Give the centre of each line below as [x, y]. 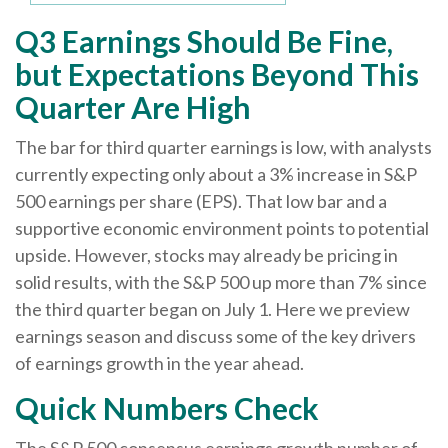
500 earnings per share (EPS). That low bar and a [201, 201]
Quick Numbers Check [167, 408]
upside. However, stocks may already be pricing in [206, 255]
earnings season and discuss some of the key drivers [215, 336]
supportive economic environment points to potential [222, 228]
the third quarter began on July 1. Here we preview [212, 309]
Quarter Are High [133, 107]
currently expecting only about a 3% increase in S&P [216, 174]
